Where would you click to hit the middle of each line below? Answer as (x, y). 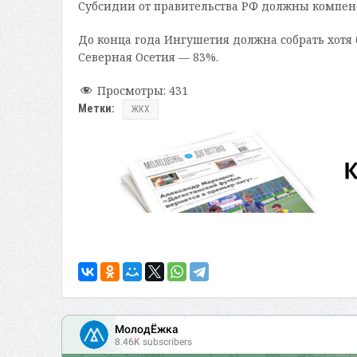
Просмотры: (131, 90)
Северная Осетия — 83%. (148, 57)
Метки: (96, 109)
